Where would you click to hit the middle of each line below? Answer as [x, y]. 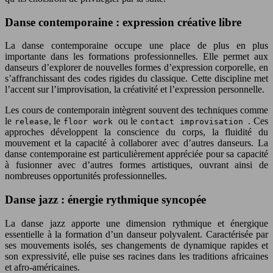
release [31, 122]
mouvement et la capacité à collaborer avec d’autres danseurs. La [136, 143]
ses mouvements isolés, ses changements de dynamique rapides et [136, 245]
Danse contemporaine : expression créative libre [123, 22]
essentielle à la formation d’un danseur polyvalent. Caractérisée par [136, 234]
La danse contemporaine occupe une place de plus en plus [136, 46]
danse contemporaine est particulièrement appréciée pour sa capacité [136, 154]
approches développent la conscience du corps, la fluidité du [136, 132]
